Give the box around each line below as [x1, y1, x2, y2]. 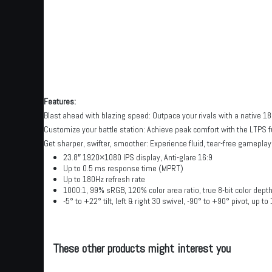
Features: [44, 96, 76, 107]
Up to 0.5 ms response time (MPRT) [63, 163, 183, 174]
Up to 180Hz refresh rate [63, 174, 145, 185]
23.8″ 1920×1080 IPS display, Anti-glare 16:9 [63, 152, 212, 163]
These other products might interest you [53, 240, 231, 256]
